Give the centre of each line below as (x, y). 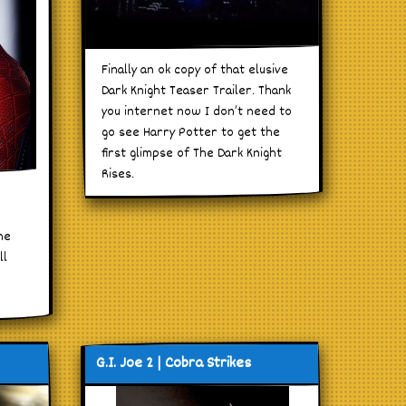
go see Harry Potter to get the (191, 132)
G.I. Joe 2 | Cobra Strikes (174, 363)
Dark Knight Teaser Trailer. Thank (197, 91)
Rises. (118, 174)
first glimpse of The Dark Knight (192, 153)
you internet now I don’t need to (197, 111)
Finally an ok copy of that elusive (195, 70)
